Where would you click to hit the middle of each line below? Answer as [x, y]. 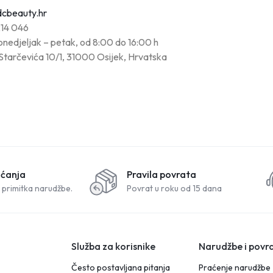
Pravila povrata [161, 174]
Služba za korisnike [113, 246]
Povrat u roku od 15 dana [174, 188]
